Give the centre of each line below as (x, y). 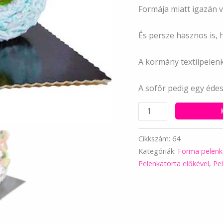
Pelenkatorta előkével (173, 164)
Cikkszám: (155, 139)
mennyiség (158, 145)
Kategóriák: (158, 151)
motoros (154, 120)
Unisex (150, 108)
